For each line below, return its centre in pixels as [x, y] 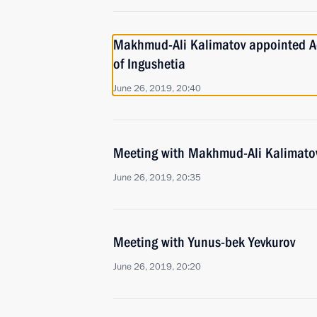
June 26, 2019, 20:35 [157, 178]
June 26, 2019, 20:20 [157, 267]
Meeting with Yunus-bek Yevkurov [204, 242]
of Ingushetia [149, 64]
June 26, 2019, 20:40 [157, 88]
